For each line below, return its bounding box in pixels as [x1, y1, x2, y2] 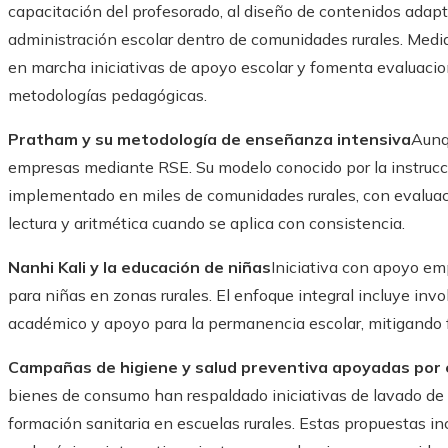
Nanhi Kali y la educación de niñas [8, 257, 271, 278]
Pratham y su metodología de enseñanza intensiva [8, 129, 411, 150]
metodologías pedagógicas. [8, 85, 207, 106]
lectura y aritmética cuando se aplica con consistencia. [8, 213, 405, 234]
